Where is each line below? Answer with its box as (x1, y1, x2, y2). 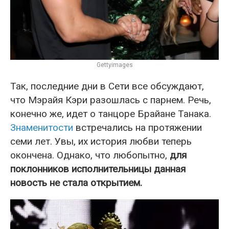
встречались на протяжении (73, 122, 202, 134)
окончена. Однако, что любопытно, (10, 149, 170, 162)
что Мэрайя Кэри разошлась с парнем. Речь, (10, 94, 211, 106)
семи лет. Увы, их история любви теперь (10, 135, 192, 148)
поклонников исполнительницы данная (10, 163, 186, 175)
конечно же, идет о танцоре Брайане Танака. (10, 108, 211, 120)
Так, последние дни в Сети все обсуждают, (10, 80, 204, 93)
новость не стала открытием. (10, 177, 142, 189)
